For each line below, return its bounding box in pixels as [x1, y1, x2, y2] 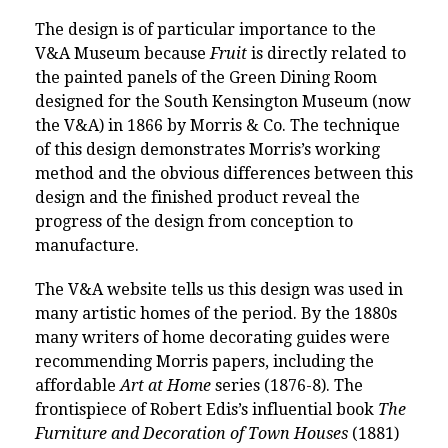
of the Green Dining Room [181, 67, 377, 87]
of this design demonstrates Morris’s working [35, 139, 380, 159]
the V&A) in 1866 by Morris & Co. [35, 115, 290, 135]
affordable [35, 375, 120, 395]
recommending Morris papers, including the [35, 351, 374, 371]
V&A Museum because [35, 43, 210, 63]
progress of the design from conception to [35, 211, 353, 231]
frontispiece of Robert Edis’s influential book [35, 399, 378, 419]
